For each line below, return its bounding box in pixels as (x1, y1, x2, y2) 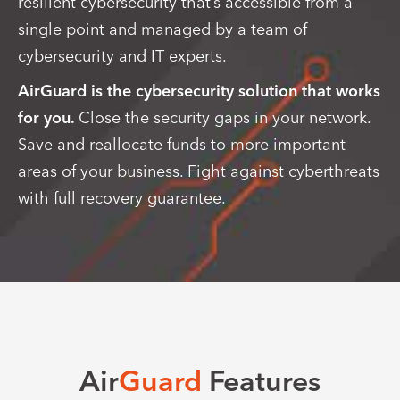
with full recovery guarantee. (18, 187, 226, 209)
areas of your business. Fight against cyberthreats (18, 161, 379, 182)
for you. (18, 107, 79, 129)
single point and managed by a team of (18, 19, 307, 40)
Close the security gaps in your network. (79, 107, 371, 129)
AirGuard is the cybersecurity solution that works (18, 80, 380, 102)
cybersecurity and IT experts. (18, 46, 227, 67)
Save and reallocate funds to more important (18, 134, 346, 155)
